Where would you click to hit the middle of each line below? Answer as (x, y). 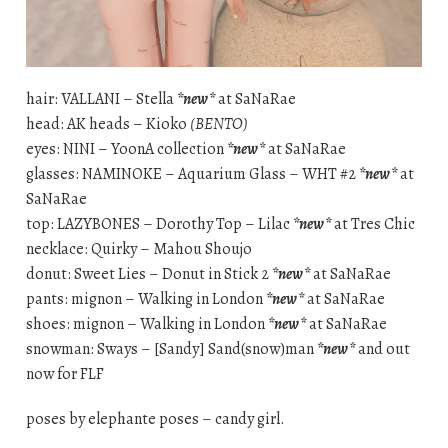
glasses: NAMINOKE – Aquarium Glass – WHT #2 (192, 173)
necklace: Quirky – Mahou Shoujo (138, 248)
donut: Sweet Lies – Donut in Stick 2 (148, 273)
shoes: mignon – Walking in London (146, 323)
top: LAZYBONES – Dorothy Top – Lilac (159, 223)
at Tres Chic (372, 223)
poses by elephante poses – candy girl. (155, 418)
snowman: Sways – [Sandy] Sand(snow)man (171, 348)
